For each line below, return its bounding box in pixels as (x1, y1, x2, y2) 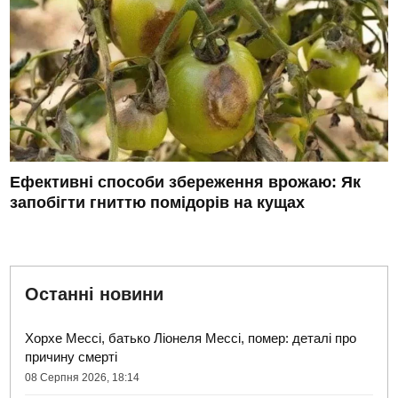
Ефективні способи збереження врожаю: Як (10, 173, 362, 192)
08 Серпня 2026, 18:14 (25, 371, 140, 385)
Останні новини (25, 284, 164, 305)
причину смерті (25, 349, 118, 365)
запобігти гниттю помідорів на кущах (10, 194, 306, 212)
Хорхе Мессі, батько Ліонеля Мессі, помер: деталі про (25, 330, 357, 346)
